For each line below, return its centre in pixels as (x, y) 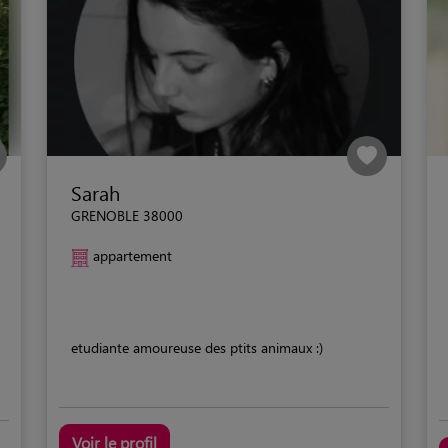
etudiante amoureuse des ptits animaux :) (197, 348)
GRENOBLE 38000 (127, 216)
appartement (132, 256)
